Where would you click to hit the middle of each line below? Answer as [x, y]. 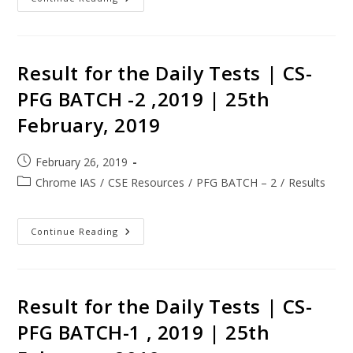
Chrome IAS [66, 182]
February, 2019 [89, 124]
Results [307, 182]
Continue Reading [75, 231]
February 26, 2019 [82, 162]
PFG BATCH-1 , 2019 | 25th [144, 332]
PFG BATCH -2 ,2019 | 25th [144, 98]
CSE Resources [147, 182]
